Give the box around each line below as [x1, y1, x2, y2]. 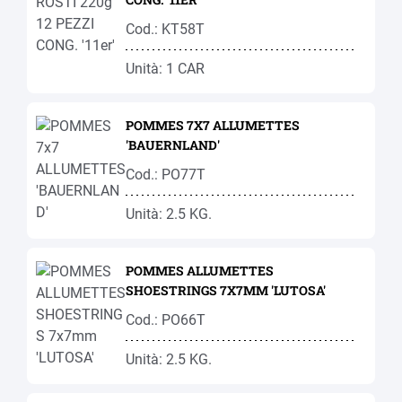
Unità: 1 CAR [126, 60, 205, 77]
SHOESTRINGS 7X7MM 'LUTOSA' [126, 282, 326, 299]
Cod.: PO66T [126, 311, 205, 328]
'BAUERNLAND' [126, 136, 220, 153]
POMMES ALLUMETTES [126, 262, 274, 279]
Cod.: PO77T [126, 166, 205, 183]
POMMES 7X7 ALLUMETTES [126, 117, 300, 134]
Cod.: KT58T [126, 21, 205, 38]
